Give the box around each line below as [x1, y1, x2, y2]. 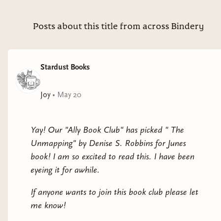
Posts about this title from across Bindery [33, 22, 204, 31]
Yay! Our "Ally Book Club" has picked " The [31, 124, 184, 135]
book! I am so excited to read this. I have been [31, 151, 194, 162]
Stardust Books [40, 62, 90, 72]
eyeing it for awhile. [31, 164, 100, 175]
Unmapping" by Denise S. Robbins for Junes [31, 138, 186, 148]
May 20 [57, 90, 81, 99]
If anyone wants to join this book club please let [31, 186, 198, 197]
